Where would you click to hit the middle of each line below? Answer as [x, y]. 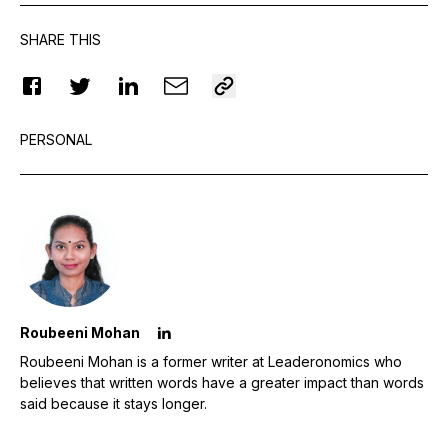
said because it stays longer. [113, 403]
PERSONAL [56, 139]
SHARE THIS [60, 39]
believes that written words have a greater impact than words [222, 382]
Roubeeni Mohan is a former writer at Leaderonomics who [211, 361]
